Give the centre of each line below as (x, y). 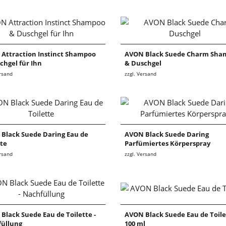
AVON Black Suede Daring (167, 134)
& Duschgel (143, 63)
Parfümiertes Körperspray (167, 144)
